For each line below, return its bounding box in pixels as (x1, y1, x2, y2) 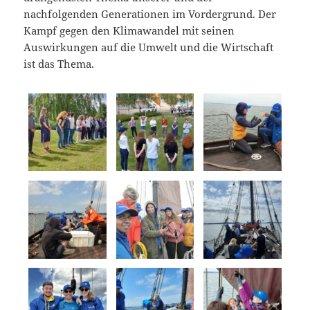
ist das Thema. (24, 56, 95, 71)
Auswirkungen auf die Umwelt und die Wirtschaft (24, 39, 274, 54)
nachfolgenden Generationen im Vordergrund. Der (24, 6, 277, 21)
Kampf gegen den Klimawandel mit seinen (24, 23, 235, 37)
